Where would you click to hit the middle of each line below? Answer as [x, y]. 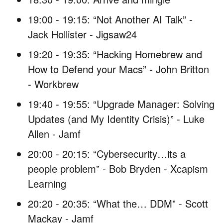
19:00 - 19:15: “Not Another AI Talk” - [110, 19]
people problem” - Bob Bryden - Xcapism [118, 168]
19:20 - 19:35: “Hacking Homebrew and [115, 54]
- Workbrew [53, 84]
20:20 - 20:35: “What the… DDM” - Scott [118, 203]
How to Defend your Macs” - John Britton [118, 69]
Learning [47, 183]
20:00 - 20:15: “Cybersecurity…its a [107, 153]
